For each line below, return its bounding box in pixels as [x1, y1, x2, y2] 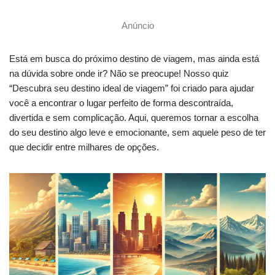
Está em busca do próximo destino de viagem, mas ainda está [9, 53, 259, 64]
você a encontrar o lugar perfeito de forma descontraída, [9, 97, 233, 108]
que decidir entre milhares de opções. [9, 141, 159, 152]
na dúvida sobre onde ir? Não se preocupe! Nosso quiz [9, 68, 229, 79]
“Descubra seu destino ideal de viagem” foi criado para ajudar [9, 82, 254, 93]
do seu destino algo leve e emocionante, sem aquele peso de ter [9, 126, 266, 137]
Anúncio [121, 20, 154, 31]
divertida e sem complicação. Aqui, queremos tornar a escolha [9, 112, 258, 123]
